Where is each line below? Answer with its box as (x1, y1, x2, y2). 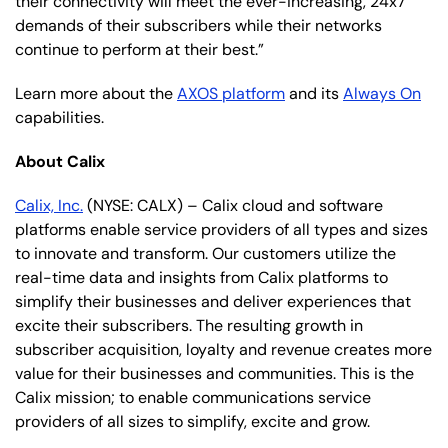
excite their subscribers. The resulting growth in (15, 314, 363, 336)
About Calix (15, 150, 105, 172)
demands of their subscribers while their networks (15, 14, 382, 36)
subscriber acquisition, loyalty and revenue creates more (15, 338, 432, 360)
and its (285, 82, 343, 104)
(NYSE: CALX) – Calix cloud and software (83, 194, 383, 216)
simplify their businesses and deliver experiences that (15, 290, 411, 312)
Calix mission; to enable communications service (15, 386, 371, 408)
